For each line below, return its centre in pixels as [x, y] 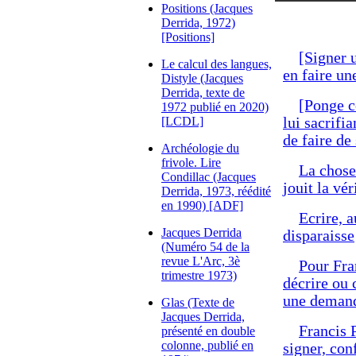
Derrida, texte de [203, 93]
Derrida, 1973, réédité [216, 191]
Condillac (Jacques [209, 177]
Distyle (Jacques [202, 78]
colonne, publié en [207, 345]
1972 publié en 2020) [215, 107]
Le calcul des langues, [217, 64]
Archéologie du [200, 148]
